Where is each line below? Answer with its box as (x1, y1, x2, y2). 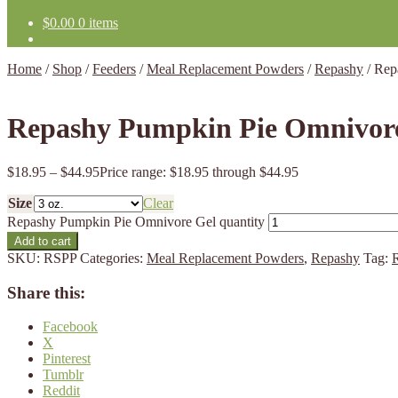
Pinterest (43, 351, 91, 367)
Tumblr (43, 367, 84, 383)
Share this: (7, 283, 85, 302)
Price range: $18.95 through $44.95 (99, 163, 298, 179)
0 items (78, 15, 118, 30)
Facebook (43, 319, 98, 335)
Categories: (80, 250, 147, 266)
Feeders (92, 61, 136, 76)
